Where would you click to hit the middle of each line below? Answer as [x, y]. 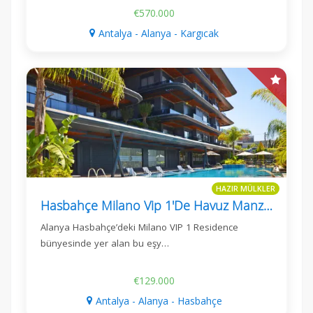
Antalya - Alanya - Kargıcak [159, 33]
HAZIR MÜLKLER [246, 189]
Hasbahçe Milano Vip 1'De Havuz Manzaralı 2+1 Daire [268, 205]
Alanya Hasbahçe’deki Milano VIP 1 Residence [139, 227]
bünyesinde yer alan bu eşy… [105, 243]
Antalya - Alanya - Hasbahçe [159, 300]
